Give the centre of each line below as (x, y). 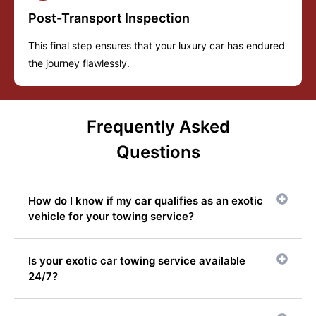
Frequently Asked (158, 127)
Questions (158, 152)
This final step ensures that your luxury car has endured (157, 46)
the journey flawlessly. (79, 63)
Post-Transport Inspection (109, 18)
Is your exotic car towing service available (137, 261)
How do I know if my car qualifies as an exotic (146, 201)
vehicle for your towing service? (111, 217)
